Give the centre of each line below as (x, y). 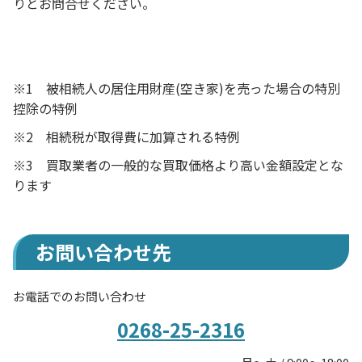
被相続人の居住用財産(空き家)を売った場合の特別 (193, 88)
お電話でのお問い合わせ (80, 296)
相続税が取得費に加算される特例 (143, 137)
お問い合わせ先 (103, 252)
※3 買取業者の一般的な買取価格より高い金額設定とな (178, 165)
